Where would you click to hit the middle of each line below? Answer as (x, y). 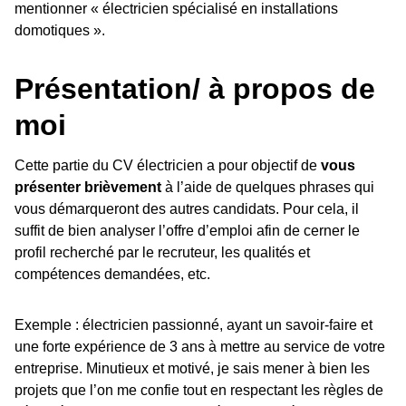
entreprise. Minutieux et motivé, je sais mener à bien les (192, 368)
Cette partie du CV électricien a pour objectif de (168, 165)
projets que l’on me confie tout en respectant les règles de (199, 390)
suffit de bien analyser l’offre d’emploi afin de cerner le (187, 230)
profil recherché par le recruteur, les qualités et (162, 252)
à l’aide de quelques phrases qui (268, 187)
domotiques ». (60, 30)
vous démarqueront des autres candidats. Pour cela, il (187, 208)
